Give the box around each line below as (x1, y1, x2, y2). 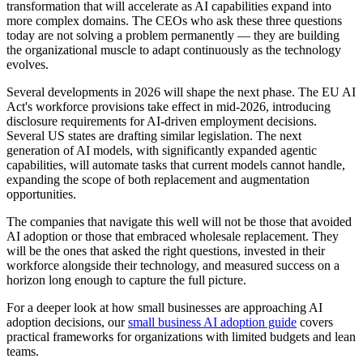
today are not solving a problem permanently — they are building (6, 28, 340, 42)
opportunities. (6, 187, 76, 201)
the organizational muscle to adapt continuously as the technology (6, 43, 341, 57)
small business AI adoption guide (128, 315, 297, 329)
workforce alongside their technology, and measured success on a (6, 258, 340, 272)
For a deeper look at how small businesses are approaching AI (6, 301, 322, 314)
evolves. (6, 58, 49, 71)
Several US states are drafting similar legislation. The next (6, 129, 301, 143)
